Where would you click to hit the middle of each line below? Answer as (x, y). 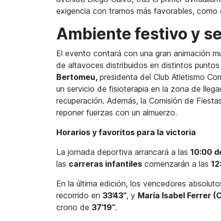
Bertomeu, (78, 77)
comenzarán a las (177, 164)
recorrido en (79, 196)
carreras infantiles (105, 164)
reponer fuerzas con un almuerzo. (117, 113)
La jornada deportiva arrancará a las (123, 152)
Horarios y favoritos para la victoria (126, 132)
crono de (74, 207)
